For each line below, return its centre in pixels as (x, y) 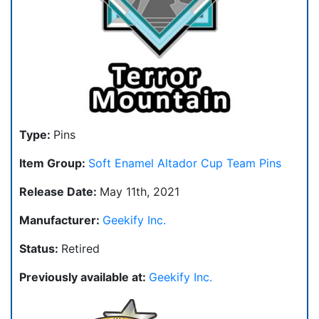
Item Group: (54, 163)
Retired (80, 249)
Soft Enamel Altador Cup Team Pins (185, 163)
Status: (40, 249)
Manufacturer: (61, 220)
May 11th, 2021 (140, 192)
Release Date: (59, 192)
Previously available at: (84, 277)
